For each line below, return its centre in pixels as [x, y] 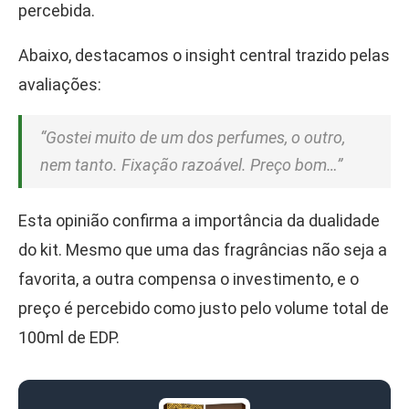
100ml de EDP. [69, 338]
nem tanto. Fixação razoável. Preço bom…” [191, 165]
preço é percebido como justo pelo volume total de [204, 309]
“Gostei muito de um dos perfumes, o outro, [193, 138]
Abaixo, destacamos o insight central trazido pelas [204, 56]
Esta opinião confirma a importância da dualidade [199, 221]
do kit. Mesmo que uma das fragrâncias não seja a [203, 250]
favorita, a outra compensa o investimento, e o [189, 279]
